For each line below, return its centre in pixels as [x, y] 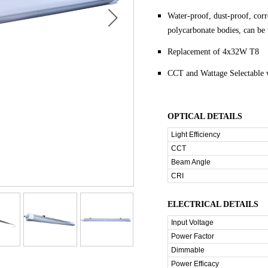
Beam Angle [191, 162]
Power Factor [193, 236]
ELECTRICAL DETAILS [213, 204]
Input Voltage [193, 223]
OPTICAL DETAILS [205, 116]
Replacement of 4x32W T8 [214, 52]
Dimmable [188, 250]
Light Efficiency [196, 135]
